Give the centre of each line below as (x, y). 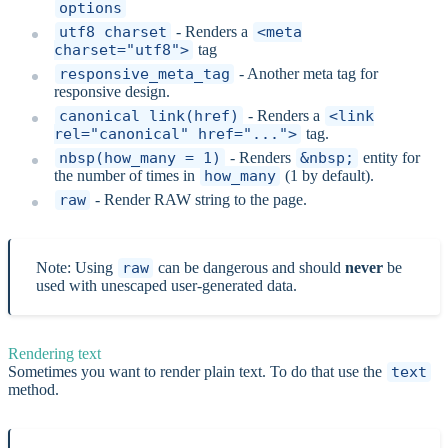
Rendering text (54, 353)
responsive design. (112, 91)
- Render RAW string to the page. (199, 199)
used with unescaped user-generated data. (166, 285)
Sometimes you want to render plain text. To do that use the (197, 371)
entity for (389, 157)
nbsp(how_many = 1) (140, 157)
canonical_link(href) (149, 115)
